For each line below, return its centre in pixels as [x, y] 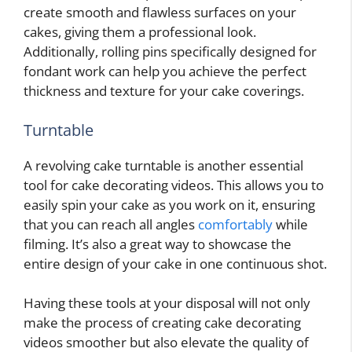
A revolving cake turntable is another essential [163, 165]
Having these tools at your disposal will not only [167, 303]
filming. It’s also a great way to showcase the [158, 244]
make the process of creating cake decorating [162, 323]
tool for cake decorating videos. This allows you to [174, 185]
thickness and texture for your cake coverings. [164, 91]
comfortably [235, 224]
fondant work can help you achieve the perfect [165, 71]
